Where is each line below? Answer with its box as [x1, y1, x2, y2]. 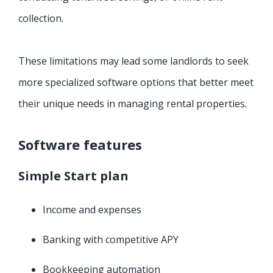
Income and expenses [43, 203, 141, 217]
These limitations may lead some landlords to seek [18, 54, 249, 68]
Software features [18, 135, 142, 154]
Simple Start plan [18, 168, 129, 185]
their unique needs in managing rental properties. [18, 97, 247, 111]
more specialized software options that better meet [18, 76, 253, 90]
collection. [18, 12, 63, 26]
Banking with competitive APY [43, 233, 179, 247]
